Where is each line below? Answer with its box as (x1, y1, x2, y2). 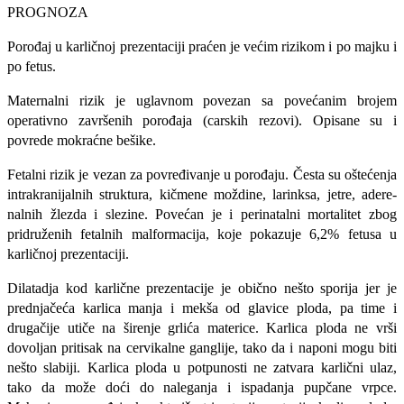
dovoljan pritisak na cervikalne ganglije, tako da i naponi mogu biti (7, 340, 397, 356)
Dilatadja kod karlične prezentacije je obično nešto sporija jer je (7, 280, 397, 297)
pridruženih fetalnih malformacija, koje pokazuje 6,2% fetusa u (7, 226, 397, 243)
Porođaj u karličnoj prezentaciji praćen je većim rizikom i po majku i (7, 39, 397, 55)
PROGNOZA (7, 5, 88, 21)
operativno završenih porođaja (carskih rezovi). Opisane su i (7, 113, 397, 129)
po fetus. (7, 59, 56, 75)
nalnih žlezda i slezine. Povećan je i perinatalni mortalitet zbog (7, 207, 397, 223)
